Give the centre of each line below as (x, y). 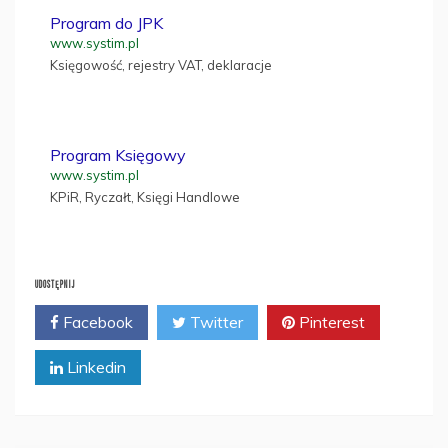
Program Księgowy (118, 154)
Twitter (214, 321)
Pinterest (330, 321)
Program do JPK (106, 22)
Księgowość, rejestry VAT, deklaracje (161, 64)
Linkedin (94, 366)
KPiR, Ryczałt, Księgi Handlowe (145, 196)
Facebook (96, 321)
